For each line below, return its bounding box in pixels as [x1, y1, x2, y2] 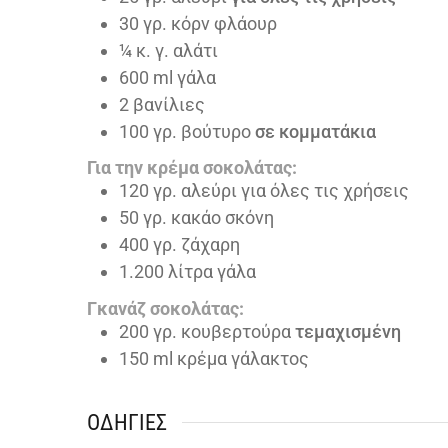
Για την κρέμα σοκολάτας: [87, 157, 297, 179]
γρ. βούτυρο [153, 121, 251, 143]
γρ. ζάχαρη [153, 234, 240, 256]
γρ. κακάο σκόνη [143, 207, 274, 229]
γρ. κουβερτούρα [153, 320, 291, 342]
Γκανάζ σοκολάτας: [87, 297, 244, 319]
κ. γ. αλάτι [136, 40, 218, 62]
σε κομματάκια [255, 121, 376, 143]
